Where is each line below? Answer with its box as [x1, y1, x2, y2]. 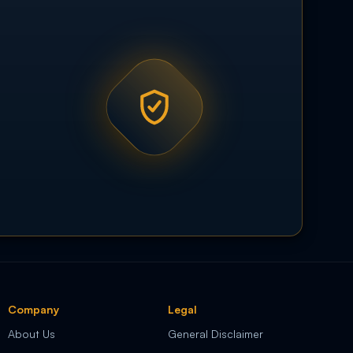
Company [7, 303, 59, 317]
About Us [7, 327, 55, 341]
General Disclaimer [167, 327, 263, 341]
